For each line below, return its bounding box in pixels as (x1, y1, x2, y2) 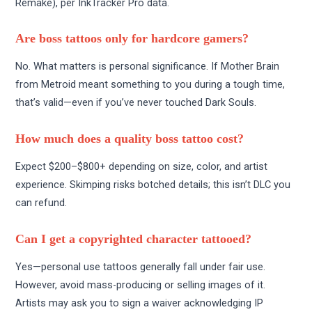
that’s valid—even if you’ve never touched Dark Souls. (15, 96, 257, 109)
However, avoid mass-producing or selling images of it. (15, 279, 266, 291)
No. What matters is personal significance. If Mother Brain (15, 60, 280, 73)
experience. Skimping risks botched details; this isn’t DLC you (15, 178, 291, 192)
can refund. (15, 196, 68, 210)
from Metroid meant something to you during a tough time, (15, 78, 286, 91)
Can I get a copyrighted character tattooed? (15, 231, 252, 246)
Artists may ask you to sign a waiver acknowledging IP (15, 297, 264, 309)
